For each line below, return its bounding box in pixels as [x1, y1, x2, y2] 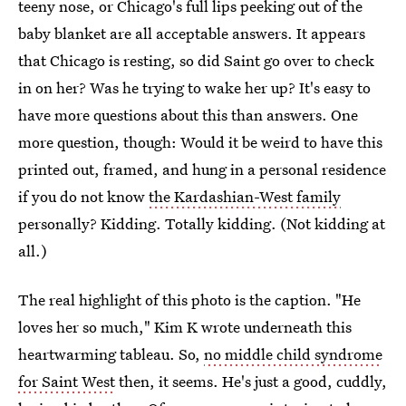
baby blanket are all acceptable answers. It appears [18, 22, 365, 43]
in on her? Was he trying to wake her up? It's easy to [18, 76, 371, 98]
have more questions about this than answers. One [18, 103, 358, 125]
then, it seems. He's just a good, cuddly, [115, 370, 387, 391]
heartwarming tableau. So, [18, 343, 204, 364]
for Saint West [18, 370, 115, 391]
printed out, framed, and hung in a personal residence [18, 158, 386, 179]
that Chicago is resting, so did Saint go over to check [18, 49, 374, 71]
